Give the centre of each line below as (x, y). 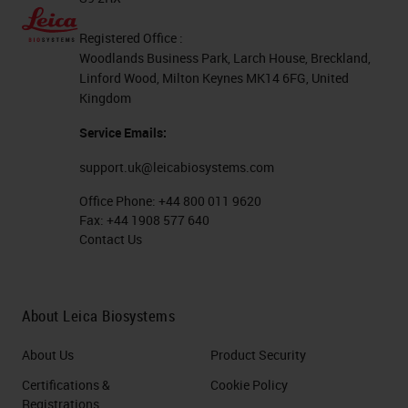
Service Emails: (123, 133)
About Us (48, 355)
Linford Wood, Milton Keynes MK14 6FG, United (214, 78)
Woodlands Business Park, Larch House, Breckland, (225, 58)
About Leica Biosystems (98, 316)
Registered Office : (132, 38)
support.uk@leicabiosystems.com (177, 168)
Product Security (258, 355)
